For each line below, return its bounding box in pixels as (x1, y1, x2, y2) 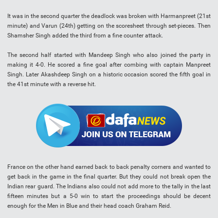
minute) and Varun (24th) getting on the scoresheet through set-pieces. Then (7, 22, 211, 30)
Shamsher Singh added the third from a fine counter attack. (7, 32, 163, 39)
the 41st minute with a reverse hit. (7, 81, 96, 88)
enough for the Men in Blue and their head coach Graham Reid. (7, 202, 171, 210)
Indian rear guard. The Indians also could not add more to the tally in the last (7, 183, 211, 190)
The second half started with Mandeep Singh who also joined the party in (7, 52, 211, 59)
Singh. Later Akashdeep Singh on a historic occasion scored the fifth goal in (7, 71, 211, 78)
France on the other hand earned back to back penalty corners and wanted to (7, 163, 211, 171)
